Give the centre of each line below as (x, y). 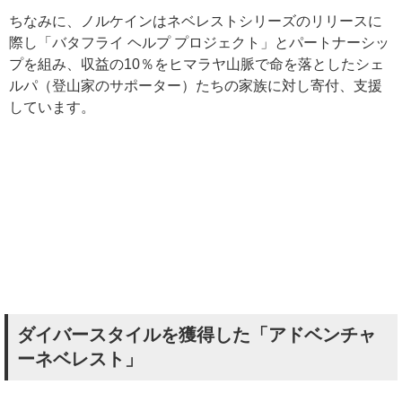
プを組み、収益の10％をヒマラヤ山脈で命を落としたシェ (197, 64)
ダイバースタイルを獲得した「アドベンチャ (197, 334)
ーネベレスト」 (80, 358)
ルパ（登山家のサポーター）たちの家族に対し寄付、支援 (196, 85)
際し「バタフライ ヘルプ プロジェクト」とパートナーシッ (199, 42)
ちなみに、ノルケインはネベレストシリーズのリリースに (196, 21)
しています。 (52, 107)
